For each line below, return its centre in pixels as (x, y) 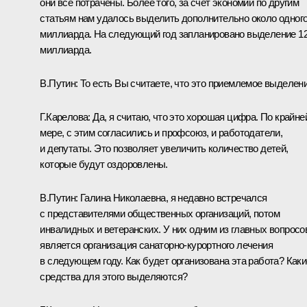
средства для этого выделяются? (114, 277)
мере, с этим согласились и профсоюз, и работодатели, (161, 133)
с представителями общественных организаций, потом (160, 214)
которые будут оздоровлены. (104, 164)
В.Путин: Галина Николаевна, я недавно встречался (153, 198)
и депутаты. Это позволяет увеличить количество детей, (164, 149)
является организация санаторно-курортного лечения (156, 245)
